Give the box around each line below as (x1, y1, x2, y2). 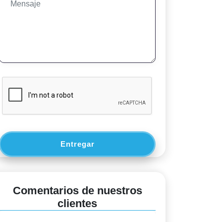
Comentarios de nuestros (12, 184, 142, 197)
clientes (57, 197, 97, 210)
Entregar (60, 140, 95, 148)
